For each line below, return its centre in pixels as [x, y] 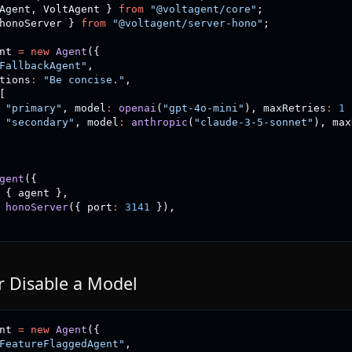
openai [137, 108]
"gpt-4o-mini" [203, 108]
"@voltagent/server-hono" [187, 23]
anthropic [159, 122]
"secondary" [40, 122]
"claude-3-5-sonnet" [253, 122]
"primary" [33, 108]
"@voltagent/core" [203, 9]
